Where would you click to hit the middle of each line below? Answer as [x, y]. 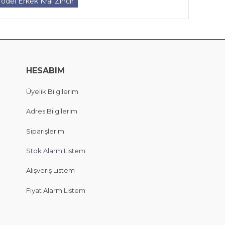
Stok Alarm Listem [56, 150]
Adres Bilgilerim [52, 111]
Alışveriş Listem [50, 171]
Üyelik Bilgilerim [52, 91]
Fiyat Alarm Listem [56, 190]
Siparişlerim [45, 131]
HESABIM [45, 70]
